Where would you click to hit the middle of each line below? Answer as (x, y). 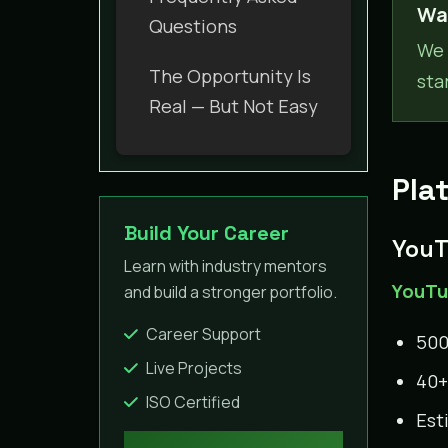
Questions (193, 25)
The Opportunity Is (230, 75)
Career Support (203, 333)
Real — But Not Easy (233, 105)
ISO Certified (193, 401)
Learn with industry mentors (225, 265)
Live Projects (194, 367)
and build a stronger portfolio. (230, 291)
